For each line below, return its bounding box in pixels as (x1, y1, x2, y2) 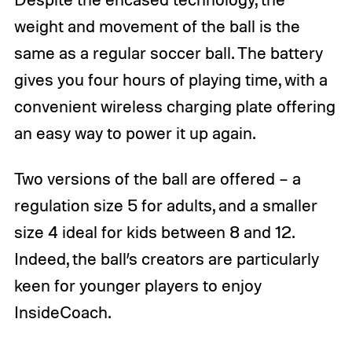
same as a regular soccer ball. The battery (13, 42, 323, 64)
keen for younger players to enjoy (13, 275, 262, 296)
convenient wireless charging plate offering (13, 96, 335, 117)
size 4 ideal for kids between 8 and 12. (13, 222, 294, 243)
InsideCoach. (13, 302, 111, 323)
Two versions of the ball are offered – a (13, 168, 301, 189)
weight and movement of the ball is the (13, 16, 300, 37)
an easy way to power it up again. (13, 123, 255, 144)
